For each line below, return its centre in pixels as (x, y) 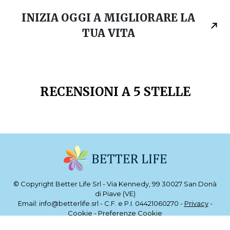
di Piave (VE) (115, 193)
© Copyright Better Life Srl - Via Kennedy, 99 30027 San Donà (115, 184)
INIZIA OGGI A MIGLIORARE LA (109, 17)
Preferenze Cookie (130, 213)
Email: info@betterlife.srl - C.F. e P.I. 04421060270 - (101, 203)
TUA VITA (108, 33)
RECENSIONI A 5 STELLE (115, 91)
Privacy (196, 203)
